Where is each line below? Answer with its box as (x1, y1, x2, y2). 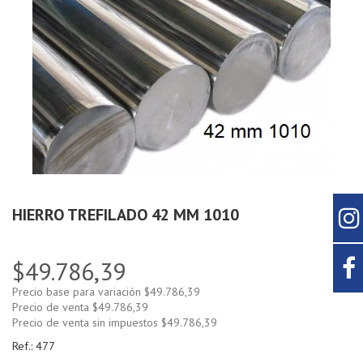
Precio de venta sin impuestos (12, 315, 158, 330)
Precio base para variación (12, 284, 141, 299)
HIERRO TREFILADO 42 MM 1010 (12, 204, 239, 225)
